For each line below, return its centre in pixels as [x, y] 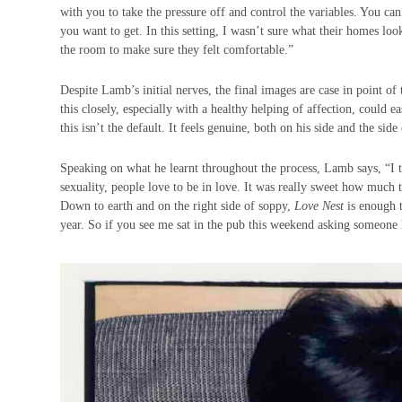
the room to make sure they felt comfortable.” [179, 50]
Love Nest [319, 206]
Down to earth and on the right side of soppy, [178, 206]
